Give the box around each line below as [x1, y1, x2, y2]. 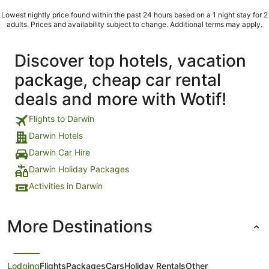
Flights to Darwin [29, 113, 94, 124]
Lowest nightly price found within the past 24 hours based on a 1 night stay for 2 [1, 10, 268, 19]
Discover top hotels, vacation [14, 50, 246, 71]
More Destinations [7, 216, 153, 237]
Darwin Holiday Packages [29, 163, 129, 174]
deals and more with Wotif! [14, 88, 226, 109]
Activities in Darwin [29, 180, 103, 191]
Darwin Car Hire [29, 147, 90, 157]
